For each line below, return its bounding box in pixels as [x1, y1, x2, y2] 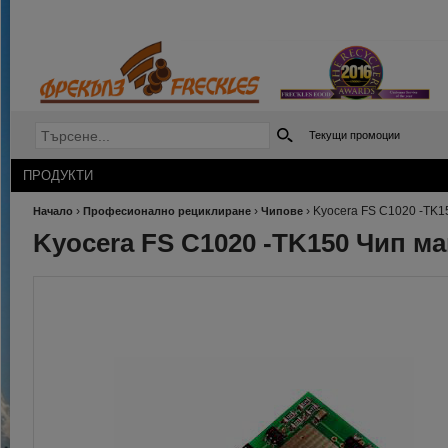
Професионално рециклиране [83, 205, 251, 217]
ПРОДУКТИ [23, 168, 93, 183]
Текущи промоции [309, 129, 400, 141]
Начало [33, 205, 73, 217]
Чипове [261, 205, 303, 217]
